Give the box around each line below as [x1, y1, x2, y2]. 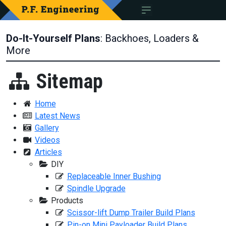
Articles [34, 147, 62, 157]
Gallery [34, 123, 59, 133]
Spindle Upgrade [67, 184, 126, 193]
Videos [34, 135, 60, 145]
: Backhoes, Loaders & [100, 32, 199, 44]
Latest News [34, 111, 80, 121]
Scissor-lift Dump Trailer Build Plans [67, 208, 195, 217]
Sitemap [32, 70, 103, 93]
